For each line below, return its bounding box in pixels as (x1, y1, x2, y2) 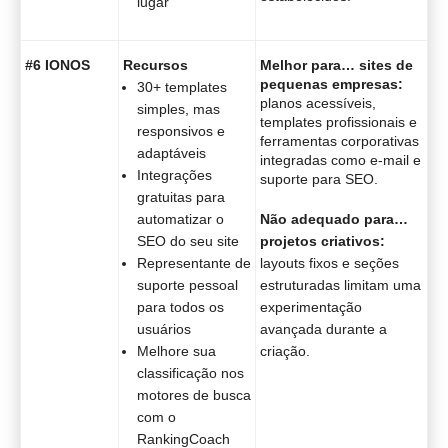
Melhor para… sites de (260, 57, 413, 74)
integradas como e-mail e (260, 152, 421, 169)
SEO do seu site (137, 232, 239, 249)
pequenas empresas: (260, 76, 403, 93)
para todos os (137, 298, 224, 315)
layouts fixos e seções (260, 254, 399, 271)
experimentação (260, 298, 362, 315)
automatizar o (137, 210, 224, 227)
